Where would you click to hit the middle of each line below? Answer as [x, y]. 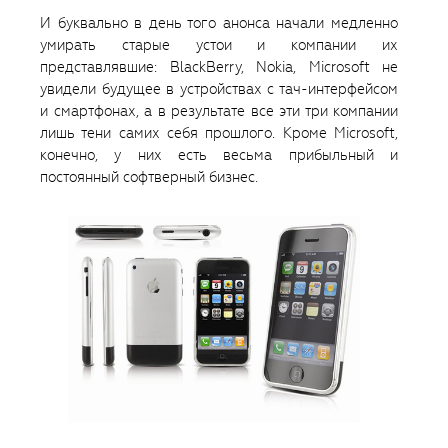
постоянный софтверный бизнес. [149, 177]
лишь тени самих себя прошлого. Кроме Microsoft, [219, 133]
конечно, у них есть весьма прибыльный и [219, 155]
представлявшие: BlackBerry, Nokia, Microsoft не [219, 67]
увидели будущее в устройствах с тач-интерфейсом [219, 89]
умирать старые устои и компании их [219, 45]
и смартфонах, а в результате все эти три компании [219, 111]
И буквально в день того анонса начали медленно [219, 23]
